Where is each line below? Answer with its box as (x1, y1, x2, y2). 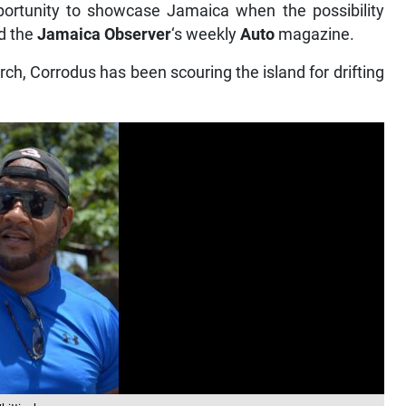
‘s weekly (171, 25, 241, 44)
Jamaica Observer (37, 25, 172, 44)
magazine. (275, 25, 355, 44)
